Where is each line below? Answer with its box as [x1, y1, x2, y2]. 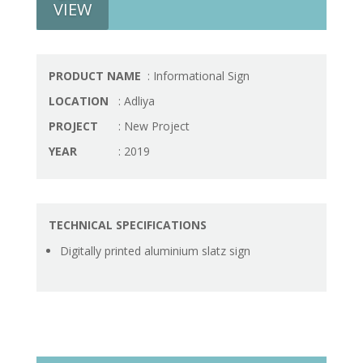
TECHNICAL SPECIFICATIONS [48, 217, 207, 233]
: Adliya [114, 93, 155, 109]
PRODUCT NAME [48, 68, 144, 83]
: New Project [114, 118, 190, 134]
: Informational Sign [143, 68, 250, 83]
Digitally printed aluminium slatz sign [59, 243, 250, 258]
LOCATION [48, 93, 112, 109]
